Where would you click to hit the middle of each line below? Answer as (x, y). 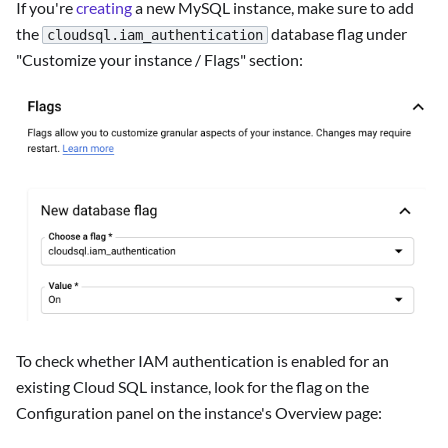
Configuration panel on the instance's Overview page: (199, 412)
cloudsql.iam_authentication (155, 35)
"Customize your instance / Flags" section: (159, 60)
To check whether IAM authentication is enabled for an (202, 360)
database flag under (337, 33)
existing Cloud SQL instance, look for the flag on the (192, 386)
